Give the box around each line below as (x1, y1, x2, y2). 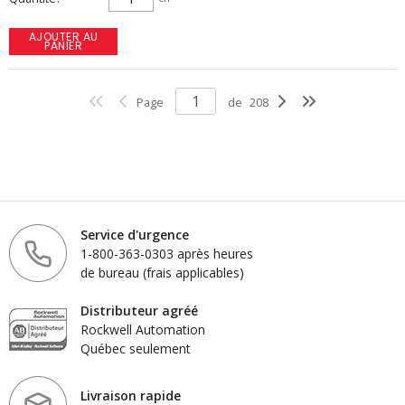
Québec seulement (80, 339, 191, 357)
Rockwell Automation (80, 320, 205, 338)
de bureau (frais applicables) (80, 263, 244, 281)
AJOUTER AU (28, 29, 99, 44)
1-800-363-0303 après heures (80, 244, 253, 262)
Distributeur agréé (80, 301, 198, 319)
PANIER (44, 38, 82, 53)
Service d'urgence (80, 225, 189, 243)
